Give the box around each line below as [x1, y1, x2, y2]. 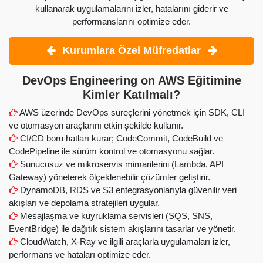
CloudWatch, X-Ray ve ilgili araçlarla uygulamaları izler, [18, 236, 230, 247]
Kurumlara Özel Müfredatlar [59, 45, 204, 57]
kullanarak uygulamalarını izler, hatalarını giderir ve [35, 4, 228, 14]
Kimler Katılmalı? [83, 88, 180, 102]
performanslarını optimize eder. [72, 16, 191, 27]
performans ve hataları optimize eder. [9, 249, 151, 259]
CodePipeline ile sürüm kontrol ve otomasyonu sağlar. [9, 146, 214, 156]
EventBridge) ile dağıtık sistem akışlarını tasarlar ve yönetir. [9, 223, 236, 234]
